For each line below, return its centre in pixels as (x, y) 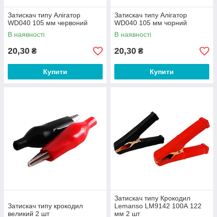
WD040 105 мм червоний (48, 23)
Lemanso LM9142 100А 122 (158, 206)
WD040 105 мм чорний (151, 23)
